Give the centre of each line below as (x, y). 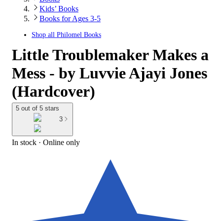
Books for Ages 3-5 (70, 18)
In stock (24, 142)
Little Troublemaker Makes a (110, 55)
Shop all (44, 35)
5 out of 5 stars (37, 108)
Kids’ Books (59, 9)
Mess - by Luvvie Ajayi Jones (110, 73)
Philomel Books (79, 35)
